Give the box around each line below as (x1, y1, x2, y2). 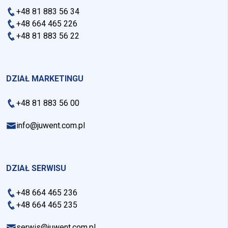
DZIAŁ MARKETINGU (6, 73, 83, 83)
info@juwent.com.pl (16, 120, 85, 130)
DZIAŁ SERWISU (6, 163, 66, 173)
